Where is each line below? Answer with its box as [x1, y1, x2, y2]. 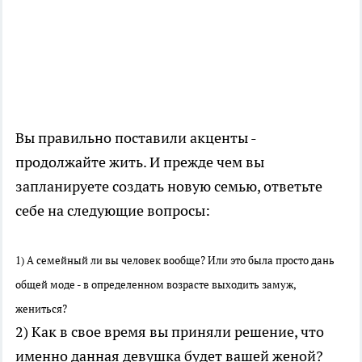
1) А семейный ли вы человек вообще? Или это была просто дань [15, 254, 335, 268]
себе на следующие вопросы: [15, 201, 210, 221]
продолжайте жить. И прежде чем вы [15, 153, 264, 172]
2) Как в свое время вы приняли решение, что [15, 322, 324, 342]
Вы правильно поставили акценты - [15, 128, 256, 148]
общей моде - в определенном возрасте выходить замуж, [15, 278, 296, 293]
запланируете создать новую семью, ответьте [15, 177, 322, 196]
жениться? [15, 302, 67, 317]
